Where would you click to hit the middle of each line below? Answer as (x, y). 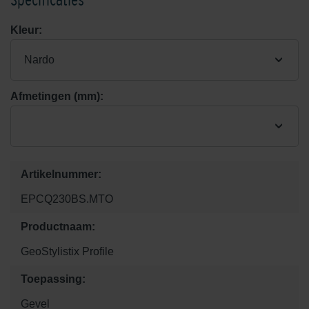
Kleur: (26, 30)
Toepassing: (53, 279)
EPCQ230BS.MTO (67, 199)
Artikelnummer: (61, 175)
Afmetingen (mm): (57, 97)
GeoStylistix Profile (67, 252)
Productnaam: (58, 227)
